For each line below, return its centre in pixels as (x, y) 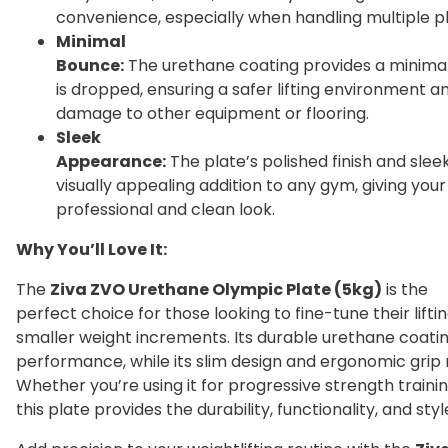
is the (405, 290)
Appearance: (111, 162)
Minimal (91, 42)
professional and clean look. (165, 210)
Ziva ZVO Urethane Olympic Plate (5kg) (216, 290)
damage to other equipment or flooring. (212, 114)
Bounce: (90, 66)
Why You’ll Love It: (91, 250)
